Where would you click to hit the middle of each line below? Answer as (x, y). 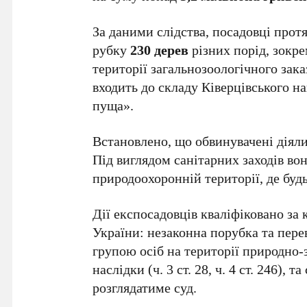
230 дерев (160, 50)
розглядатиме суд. (145, 287)
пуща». (113, 105)
